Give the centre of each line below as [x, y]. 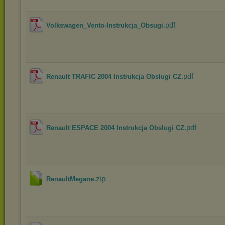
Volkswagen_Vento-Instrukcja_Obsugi [105, 25]
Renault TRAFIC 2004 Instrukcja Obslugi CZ [114, 77]
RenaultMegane [70, 179]
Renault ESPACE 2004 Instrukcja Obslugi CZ [115, 128]
